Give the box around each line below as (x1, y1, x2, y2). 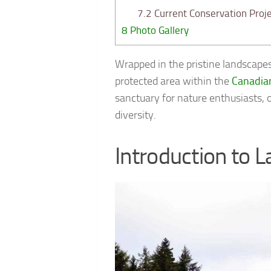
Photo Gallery (128, 24, 189, 37)
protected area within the (115, 74, 232, 88)
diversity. (115, 108, 156, 122)
